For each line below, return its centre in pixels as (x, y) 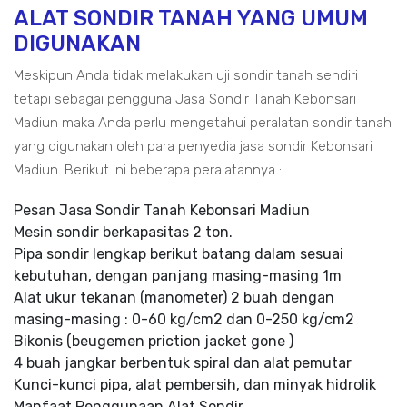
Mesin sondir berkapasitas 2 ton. (123, 232)
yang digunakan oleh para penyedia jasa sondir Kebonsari (193, 146)
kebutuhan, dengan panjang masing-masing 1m (178, 276)
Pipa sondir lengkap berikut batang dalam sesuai (179, 254)
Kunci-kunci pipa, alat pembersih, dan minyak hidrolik (195, 385)
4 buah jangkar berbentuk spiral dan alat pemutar (183, 363)
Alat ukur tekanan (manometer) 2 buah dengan (174, 298)
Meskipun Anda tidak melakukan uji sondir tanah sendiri (186, 75)
